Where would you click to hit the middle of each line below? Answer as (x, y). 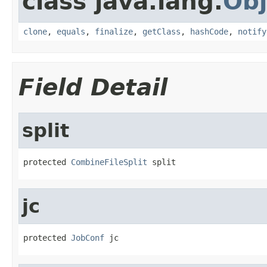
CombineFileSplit (109, 162)
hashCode (209, 31)
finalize (114, 31)
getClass (162, 31)
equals (71, 31)
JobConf (88, 237)
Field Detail (93, 87)
